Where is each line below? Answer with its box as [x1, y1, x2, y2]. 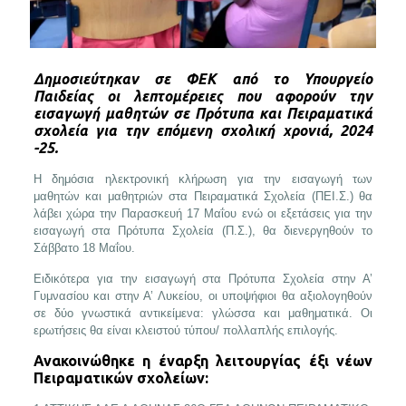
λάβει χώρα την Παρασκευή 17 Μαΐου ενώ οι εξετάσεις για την [33, 206, 373, 220]
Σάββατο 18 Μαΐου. [33, 240, 135, 255]
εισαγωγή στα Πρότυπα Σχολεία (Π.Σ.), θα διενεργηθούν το [33, 223, 373, 237]
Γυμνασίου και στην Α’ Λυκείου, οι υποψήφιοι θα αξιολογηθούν [33, 288, 373, 303]
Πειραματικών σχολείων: [33, 369, 208, 386]
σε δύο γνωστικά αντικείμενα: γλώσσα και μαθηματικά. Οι [33, 305, 373, 320]
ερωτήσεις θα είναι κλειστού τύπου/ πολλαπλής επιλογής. [33, 323, 338, 337]
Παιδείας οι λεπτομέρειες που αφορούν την [33, 87, 373, 104]
